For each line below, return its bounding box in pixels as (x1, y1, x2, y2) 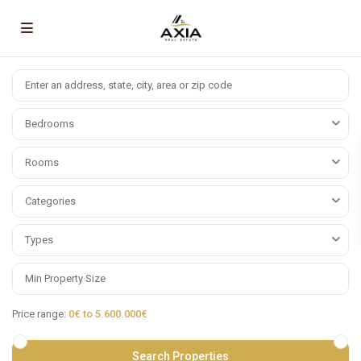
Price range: (12, 308, 66, 320)
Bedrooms (25, 118, 74, 130)
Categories (25, 195, 76, 207)
